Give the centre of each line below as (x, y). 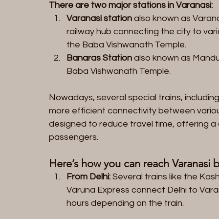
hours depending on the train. (125, 203)
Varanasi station (99, 18)
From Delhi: (88, 176)
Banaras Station (99, 58)
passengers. (74, 137)
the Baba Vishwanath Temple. (126, 44)
